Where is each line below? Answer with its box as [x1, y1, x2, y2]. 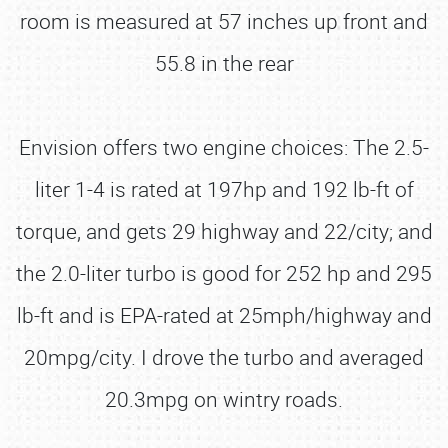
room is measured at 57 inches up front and [20, 7, 428, 35]
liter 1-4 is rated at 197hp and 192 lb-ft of [34, 175, 414, 203]
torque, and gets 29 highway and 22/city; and [15, 217, 433, 245]
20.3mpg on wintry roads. [105, 385, 343, 413]
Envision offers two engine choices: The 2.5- [19, 133, 429, 161]
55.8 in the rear [154, 49, 294, 77]
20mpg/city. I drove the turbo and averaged [24, 343, 424, 371]
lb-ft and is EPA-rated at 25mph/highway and [16, 301, 432, 329]
